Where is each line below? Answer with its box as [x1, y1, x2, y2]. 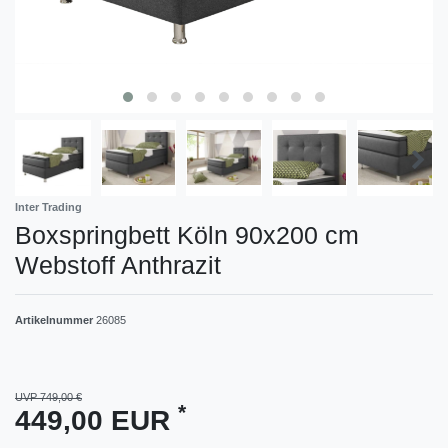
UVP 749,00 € [15, 390, 82, 403]
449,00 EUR [15, 404, 178, 436]
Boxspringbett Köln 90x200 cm [15, 220, 359, 249]
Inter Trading [15, 200, 82, 213]
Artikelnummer [15, 313, 96, 326]
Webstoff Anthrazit [15, 250, 221, 279]
